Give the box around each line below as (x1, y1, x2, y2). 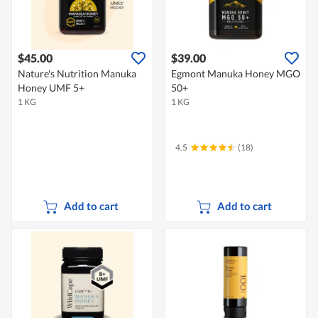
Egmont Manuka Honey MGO (171, 67, 300, 80)
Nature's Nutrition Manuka (18, 67, 136, 80)
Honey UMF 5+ (18, 82, 84, 94)
